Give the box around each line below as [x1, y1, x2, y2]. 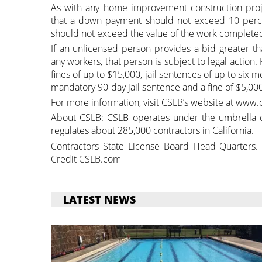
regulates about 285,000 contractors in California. [51, 124, 254, 137]
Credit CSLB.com [51, 152, 121, 166]
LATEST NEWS [63, 192, 136, 206]
